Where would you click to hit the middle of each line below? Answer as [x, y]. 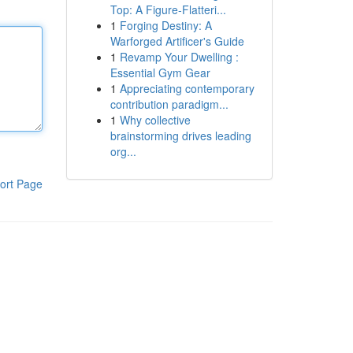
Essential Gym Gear [160, 72]
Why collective [155, 120]
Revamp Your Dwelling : [179, 57]
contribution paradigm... [169, 104]
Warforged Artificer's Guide [177, 41]
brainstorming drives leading [180, 136]
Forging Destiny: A [165, 25]
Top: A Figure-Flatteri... [168, 9]
